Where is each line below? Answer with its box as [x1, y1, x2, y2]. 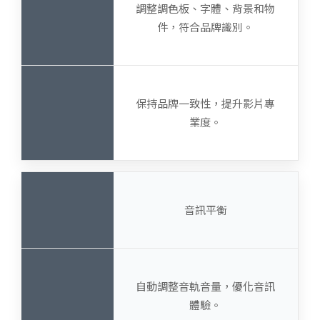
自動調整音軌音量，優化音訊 [136, 279, 276, 294]
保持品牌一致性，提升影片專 [136, 96, 276, 111]
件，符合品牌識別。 [157, 19, 254, 34]
